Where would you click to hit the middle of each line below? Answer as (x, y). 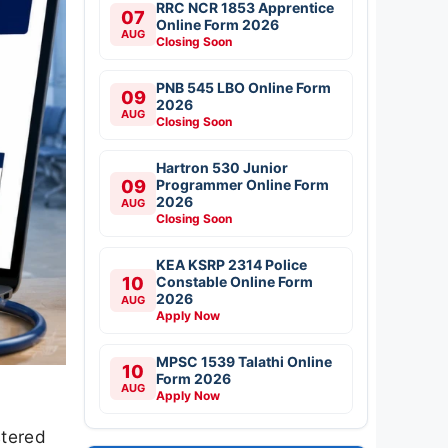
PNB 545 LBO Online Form (243, 87)
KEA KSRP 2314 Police (231, 264)
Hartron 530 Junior (222, 167)
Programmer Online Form (242, 184)
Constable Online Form (234, 281)
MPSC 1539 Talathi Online (244, 361)
